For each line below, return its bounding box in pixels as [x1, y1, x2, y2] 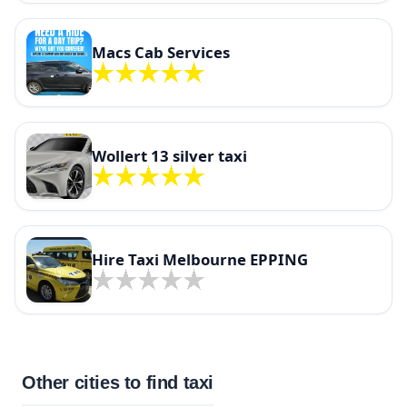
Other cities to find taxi [22, 372, 213, 392]
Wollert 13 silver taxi [92, 145, 247, 167]
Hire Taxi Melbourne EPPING [92, 249, 308, 271]
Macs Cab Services [92, 42, 230, 64]
